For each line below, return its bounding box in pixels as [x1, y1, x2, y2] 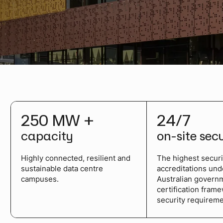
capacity [20, 128, 73, 143]
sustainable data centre [20, 163, 103, 173]
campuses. [20, 174, 59, 184]
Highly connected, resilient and [20, 153, 130, 163]
